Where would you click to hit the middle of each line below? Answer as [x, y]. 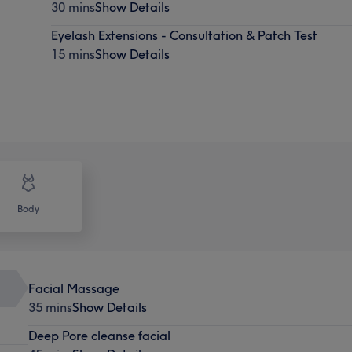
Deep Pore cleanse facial [99, 335]
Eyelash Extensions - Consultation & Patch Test [185, 35]
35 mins [50, 307]
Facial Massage [73, 288]
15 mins [73, 54]
